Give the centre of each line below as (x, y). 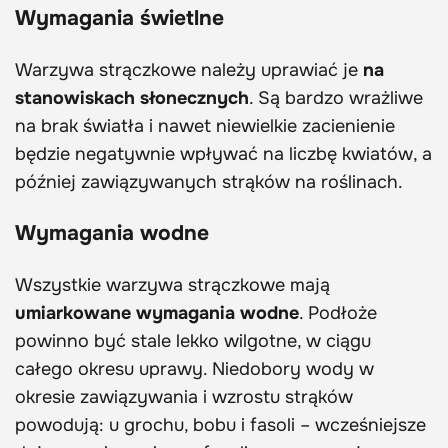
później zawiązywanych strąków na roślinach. (209, 181)
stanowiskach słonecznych (132, 97)
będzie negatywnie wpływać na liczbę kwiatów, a (223, 153)
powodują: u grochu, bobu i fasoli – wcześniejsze (220, 425)
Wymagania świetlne (119, 17)
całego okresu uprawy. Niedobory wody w (194, 369)
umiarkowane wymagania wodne (157, 313)
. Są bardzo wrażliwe (336, 97)
